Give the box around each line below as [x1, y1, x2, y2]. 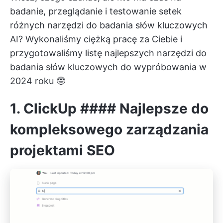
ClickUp [23, 100, 77, 117]
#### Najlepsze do [77, 100, 209, 117]
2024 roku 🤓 [10, 76, 65, 86]
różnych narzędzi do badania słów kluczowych [10, 20, 208, 30]
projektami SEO [10, 142, 115, 159]
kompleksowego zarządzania [10, 121, 209, 138]
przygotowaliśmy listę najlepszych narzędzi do [10, 48, 207, 58]
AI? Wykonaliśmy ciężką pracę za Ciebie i [10, 34, 182, 44]
